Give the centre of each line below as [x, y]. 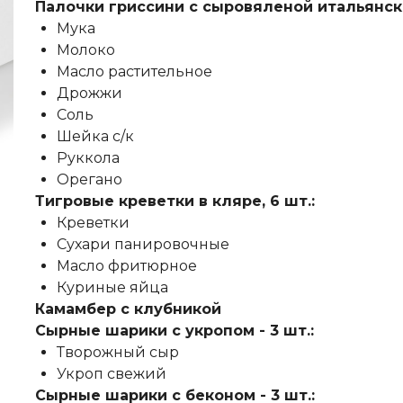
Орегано [89, 179]
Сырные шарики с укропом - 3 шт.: [174, 331]
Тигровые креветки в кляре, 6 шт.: [175, 201]
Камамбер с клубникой [128, 309]
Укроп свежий [111, 374]
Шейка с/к [95, 136]
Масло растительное [134, 72]
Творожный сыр [117, 352]
